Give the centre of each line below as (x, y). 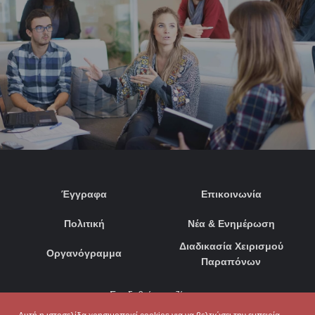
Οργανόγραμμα (84, 253)
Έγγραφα (84, 194)
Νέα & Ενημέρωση (231, 224)
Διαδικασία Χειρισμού (231, 246)
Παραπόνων (231, 262)
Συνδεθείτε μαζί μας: (157, 295)
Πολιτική (84, 224)
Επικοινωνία (231, 194)
